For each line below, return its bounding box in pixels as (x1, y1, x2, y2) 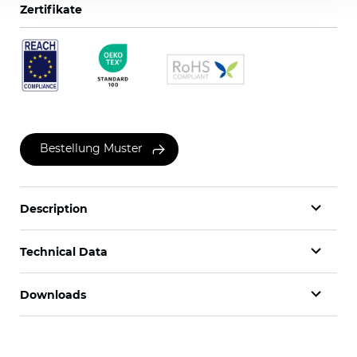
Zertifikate (20, 2, 82, 17)
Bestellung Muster (40, 141, 143, 155)
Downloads (20, 287, 86, 302)
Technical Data (20, 244, 108, 259)
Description (20, 201, 88, 216)
